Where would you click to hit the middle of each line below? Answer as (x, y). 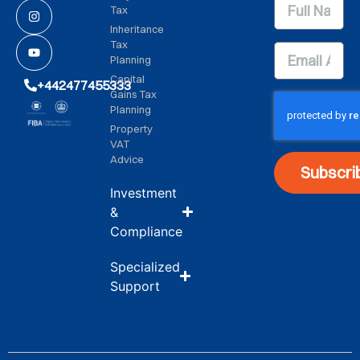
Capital (127, 78)
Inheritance (137, 29)
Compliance (146, 231)
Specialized (145, 266)
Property (131, 128)
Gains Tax (133, 94)
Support (135, 286)
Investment (143, 192)
